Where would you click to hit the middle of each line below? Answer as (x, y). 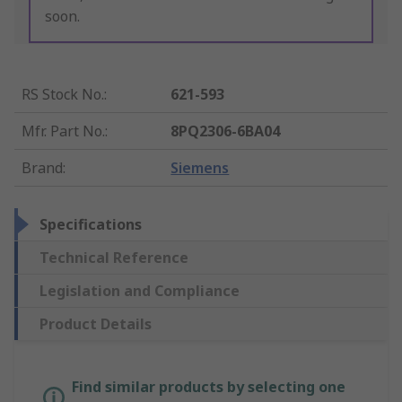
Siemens (200, 168)
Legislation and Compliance (140, 291)
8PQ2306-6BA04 (226, 131)
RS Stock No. (63, 95)
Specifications (91, 225)
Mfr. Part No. (63, 131)
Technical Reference (114, 258)
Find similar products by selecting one (209, 387)
